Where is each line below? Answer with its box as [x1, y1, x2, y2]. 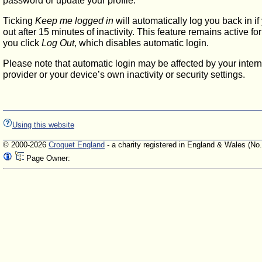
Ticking [3, 16, 35, 26]
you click [3, 38, 42, 48]
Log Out [42, 38, 74, 48]
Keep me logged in [35, 16, 113, 26]
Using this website [12, 120, 74, 130]
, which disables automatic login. [74, 38, 209, 48]
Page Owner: [26, 153, 70, 163]
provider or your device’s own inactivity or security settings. [3, 70, 245, 80]
